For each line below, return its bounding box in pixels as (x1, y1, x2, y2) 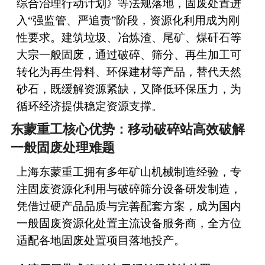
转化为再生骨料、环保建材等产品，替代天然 (16, 65, 241, 78)
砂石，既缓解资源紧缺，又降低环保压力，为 (16, 82, 241, 95)
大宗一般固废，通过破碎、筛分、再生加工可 (16, 48, 241, 61)
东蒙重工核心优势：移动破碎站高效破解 (10, 122, 245, 137)
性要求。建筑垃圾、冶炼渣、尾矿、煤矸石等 (16, 31, 241, 44)
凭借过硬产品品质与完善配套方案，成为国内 (16, 199, 241, 212)
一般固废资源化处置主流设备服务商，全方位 (16, 216, 241, 230)
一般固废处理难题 (10, 140, 115, 155)
